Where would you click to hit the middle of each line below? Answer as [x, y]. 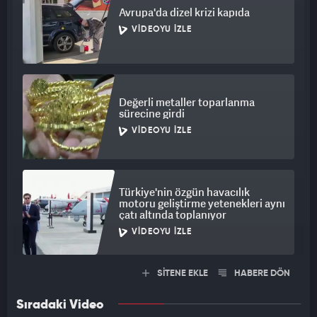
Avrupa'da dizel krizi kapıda [184, 12]
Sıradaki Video [60, 305]
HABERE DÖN [261, 274]
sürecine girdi [152, 114]
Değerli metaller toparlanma [187, 102]
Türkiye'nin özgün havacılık [184, 192]
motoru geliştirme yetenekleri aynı [202, 203]
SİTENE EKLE [181, 274]
